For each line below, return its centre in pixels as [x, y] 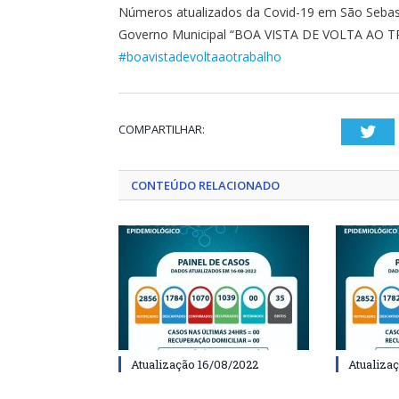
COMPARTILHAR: [162, 129]
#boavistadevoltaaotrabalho [200, 57]
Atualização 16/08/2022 [195, 364]
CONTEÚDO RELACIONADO [205, 185]
